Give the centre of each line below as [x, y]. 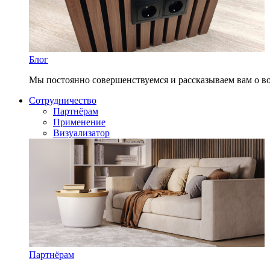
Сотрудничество [63, 100]
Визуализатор [81, 133]
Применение [79, 122]
